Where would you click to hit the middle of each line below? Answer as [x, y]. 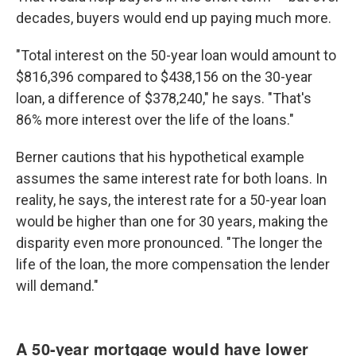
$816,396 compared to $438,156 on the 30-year [164, 77]
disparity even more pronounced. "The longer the [169, 243]
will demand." [57, 286]
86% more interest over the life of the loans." [155, 120]
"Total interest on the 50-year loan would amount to [176, 55]
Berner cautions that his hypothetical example [160, 157]
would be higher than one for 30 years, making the [172, 221]
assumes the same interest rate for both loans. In [172, 178]
